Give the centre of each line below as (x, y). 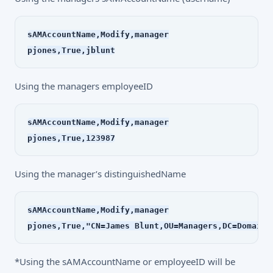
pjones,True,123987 (71, 138)
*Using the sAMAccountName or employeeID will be (125, 261)
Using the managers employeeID (84, 86)
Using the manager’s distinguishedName (100, 173)
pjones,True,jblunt (71, 50)
